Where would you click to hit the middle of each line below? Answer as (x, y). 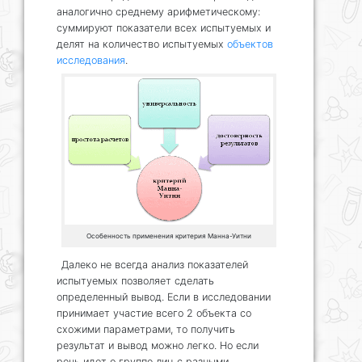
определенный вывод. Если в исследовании (164, 297)
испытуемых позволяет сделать (135, 281)
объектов (250, 44)
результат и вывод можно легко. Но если (158, 345)
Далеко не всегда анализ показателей (155, 265)
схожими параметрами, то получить (146, 329)
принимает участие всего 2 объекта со (154, 313)
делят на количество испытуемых (142, 44)
